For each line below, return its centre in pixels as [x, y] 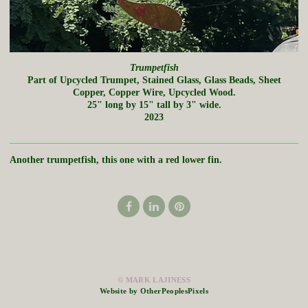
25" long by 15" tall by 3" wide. [154, 104]
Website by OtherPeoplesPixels [154, 291]
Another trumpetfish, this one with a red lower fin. [116, 159]
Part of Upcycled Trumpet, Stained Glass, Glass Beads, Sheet [154, 80]
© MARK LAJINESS [154, 280]
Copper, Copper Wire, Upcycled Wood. [154, 92]
